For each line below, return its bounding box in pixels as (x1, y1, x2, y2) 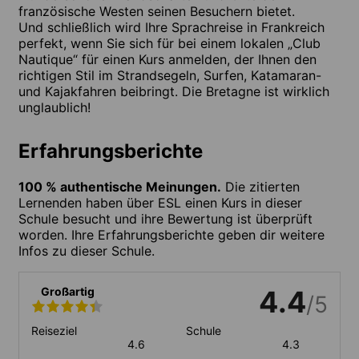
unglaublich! (18, 99, 91, 115)
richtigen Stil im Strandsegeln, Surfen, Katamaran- (18, 67, 321, 83)
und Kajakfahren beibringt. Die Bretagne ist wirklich (18, 83, 329, 99)
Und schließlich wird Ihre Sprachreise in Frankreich (18, 18, 325, 35)
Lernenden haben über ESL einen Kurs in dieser (18, 194, 302, 211)
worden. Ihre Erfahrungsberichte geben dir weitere (18, 226, 325, 243)
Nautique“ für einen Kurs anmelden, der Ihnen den (18, 50, 317, 67)
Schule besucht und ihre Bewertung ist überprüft (18, 210, 313, 227)
